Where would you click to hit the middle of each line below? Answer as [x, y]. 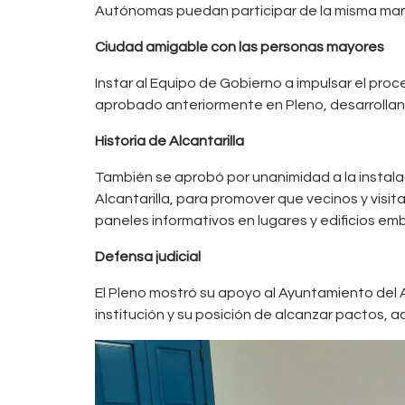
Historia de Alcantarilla [170, 141]
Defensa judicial [148, 256]
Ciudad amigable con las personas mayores [240, 47]
